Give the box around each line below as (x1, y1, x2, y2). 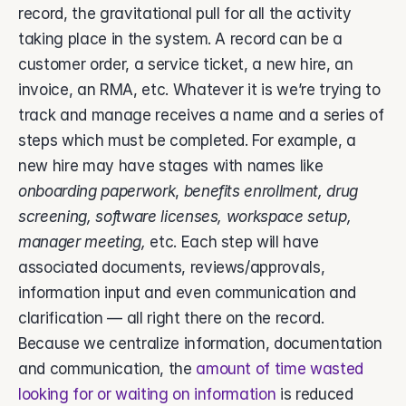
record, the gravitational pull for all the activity (18, 5, 352, 23)
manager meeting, (18, 233, 150, 251)
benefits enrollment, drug (183, 182, 359, 200)
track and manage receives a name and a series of (18, 106, 384, 124)
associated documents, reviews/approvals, (18, 258, 325, 276)
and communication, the (18, 360, 197, 378)
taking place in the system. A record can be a (18, 30, 343, 48)
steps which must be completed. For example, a (18, 131, 356, 150)
